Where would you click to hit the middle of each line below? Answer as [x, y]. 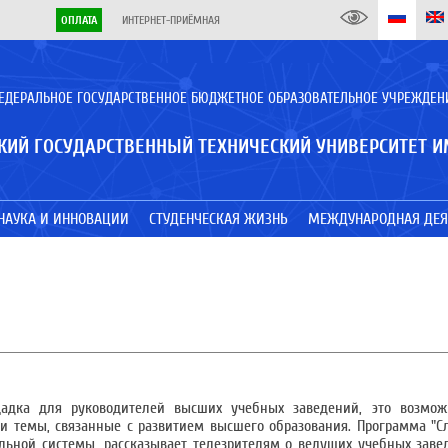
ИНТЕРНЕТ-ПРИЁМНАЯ [171, 20]
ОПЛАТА [79, 20]
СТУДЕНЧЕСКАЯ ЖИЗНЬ [218, 219]
